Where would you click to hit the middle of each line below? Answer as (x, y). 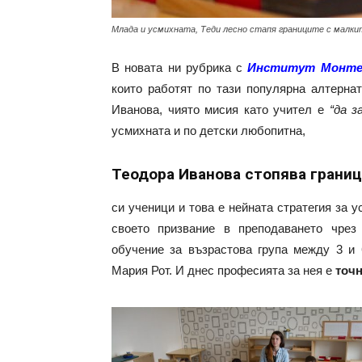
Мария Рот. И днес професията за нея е (223, 270)
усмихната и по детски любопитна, (208, 130)
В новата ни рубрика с (180, 67)
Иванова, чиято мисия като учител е (221, 109)
